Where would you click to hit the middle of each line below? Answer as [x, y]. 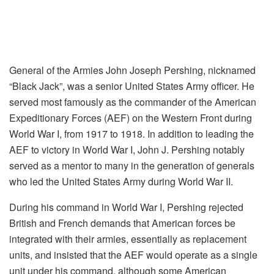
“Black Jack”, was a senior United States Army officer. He [132, 86]
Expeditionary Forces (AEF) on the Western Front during [131, 117]
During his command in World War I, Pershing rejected [126, 207]
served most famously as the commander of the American [133, 102]
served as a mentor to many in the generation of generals [132, 165]
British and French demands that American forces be [122, 223]
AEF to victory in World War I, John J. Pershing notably [127, 149]
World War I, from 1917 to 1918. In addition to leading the [131, 133]
